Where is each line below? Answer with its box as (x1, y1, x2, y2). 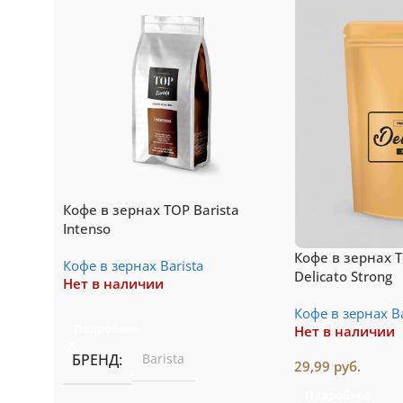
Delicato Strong (293, 266, 392, 285)
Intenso (63, 219, 111, 238)
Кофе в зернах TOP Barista (63, 201, 239, 219)
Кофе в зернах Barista (63, 256, 203, 275)
